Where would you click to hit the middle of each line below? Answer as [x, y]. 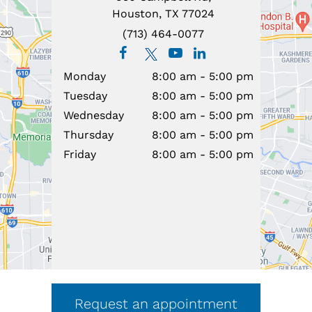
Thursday [88, 135]
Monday [85, 77]
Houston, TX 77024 [163, 14]
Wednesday [94, 116]
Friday [80, 155]
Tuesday [85, 96]
